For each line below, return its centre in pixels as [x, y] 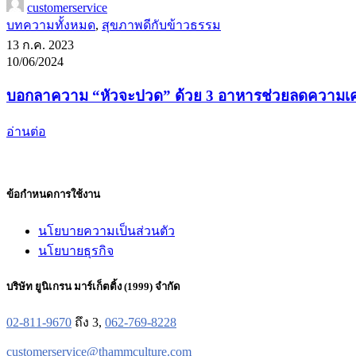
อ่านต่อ [26, 132]
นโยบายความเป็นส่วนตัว [106, 230]
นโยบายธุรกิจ [76, 250]
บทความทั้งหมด [51, 25]
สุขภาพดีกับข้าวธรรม [161, 25]
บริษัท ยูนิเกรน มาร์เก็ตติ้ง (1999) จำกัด [93, 286]
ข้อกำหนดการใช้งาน [53, 195]
